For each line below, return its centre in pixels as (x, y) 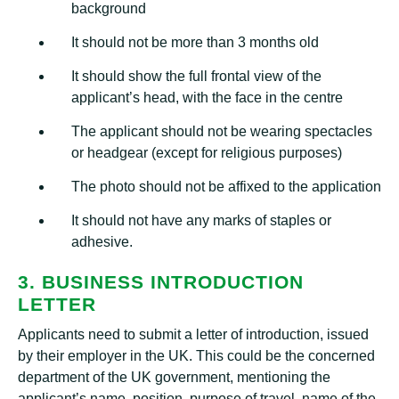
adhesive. (102, 242)
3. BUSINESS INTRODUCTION (161, 282)
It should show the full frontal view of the (196, 76)
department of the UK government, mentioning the (174, 377)
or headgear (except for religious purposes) (207, 153)
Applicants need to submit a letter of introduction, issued (193, 334)
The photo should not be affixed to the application (226, 187)
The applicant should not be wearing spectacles (222, 131)
